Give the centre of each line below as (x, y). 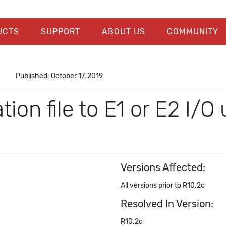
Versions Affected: (163, 167)
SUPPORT (60, 32)
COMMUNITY (192, 32)
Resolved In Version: (167, 204)
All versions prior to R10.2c (163, 185)
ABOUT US (123, 32)
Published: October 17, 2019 (59, 76)
